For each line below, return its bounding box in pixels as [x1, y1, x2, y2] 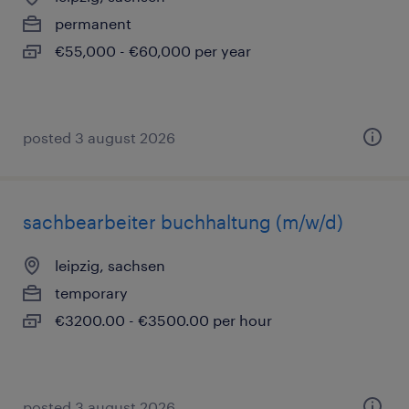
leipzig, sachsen [55, 257, 165, 274]
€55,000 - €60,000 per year [55, 42, 251, 59]
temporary [55, 284, 128, 301]
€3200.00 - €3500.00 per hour [55, 311, 272, 329]
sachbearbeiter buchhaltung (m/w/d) [23, 211, 343, 233]
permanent [55, 15, 131, 32]
